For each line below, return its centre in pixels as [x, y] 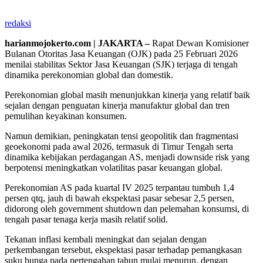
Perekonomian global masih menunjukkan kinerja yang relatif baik [127, 95]
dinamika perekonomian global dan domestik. [89, 75]
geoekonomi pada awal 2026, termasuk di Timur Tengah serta [119, 146]
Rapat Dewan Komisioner [200, 43]
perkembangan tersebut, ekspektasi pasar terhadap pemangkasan [123, 249]
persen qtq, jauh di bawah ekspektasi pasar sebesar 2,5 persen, [119, 198]
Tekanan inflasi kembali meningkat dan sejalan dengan [106, 239]
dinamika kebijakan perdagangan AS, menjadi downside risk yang [127, 157]
